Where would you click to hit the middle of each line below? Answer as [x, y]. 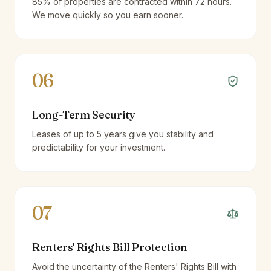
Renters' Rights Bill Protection [110, 247]
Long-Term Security [84, 115]
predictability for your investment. [99, 147]
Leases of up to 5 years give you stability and [123, 134]
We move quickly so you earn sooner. [108, 15]
